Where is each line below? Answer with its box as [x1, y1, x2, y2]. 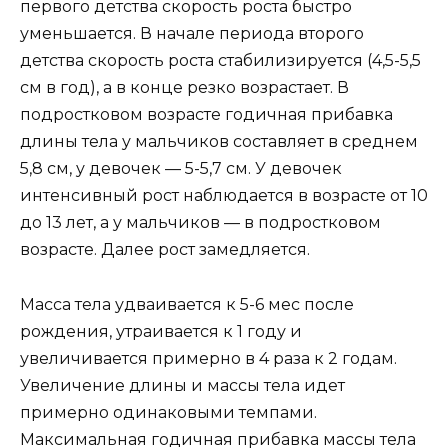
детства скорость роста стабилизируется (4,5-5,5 [20, 51, 421, 71]
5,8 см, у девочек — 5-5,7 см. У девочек [20, 159, 342, 179]
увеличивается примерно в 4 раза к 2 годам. [20, 348, 397, 368]
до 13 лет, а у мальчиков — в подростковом [20, 213, 381, 233]
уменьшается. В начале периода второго [20, 24, 364, 44]
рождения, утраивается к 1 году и [20, 321, 302, 341]
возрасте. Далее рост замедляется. [20, 240, 310, 260]
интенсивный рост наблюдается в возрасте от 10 [20, 186, 428, 206]
